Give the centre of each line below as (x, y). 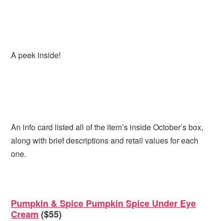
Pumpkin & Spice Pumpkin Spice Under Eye (104, 203)
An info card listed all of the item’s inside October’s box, (107, 127)
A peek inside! (36, 55)
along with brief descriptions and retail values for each (105, 141)
